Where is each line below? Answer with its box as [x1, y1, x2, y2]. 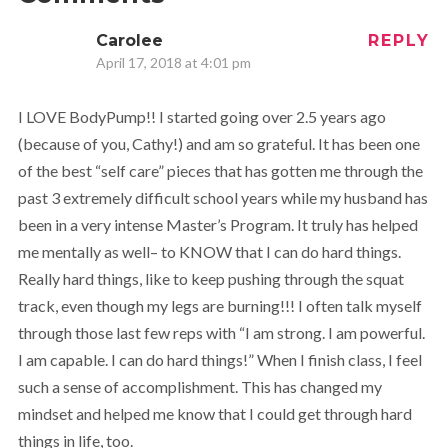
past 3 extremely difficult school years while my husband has [17, 188, 428, 208]
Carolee [95, 31, 163, 51]
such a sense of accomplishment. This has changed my [17, 377, 382, 397]
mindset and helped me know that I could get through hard [17, 404, 412, 424]
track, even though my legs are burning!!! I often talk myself [17, 296, 422, 316]
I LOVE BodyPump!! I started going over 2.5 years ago [17, 107, 386, 127]
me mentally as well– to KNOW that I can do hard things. [17, 242, 401, 262]
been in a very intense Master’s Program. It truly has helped [17, 215, 418, 235]
